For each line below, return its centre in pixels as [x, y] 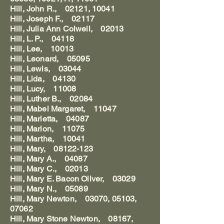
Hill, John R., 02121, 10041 [62, 9]
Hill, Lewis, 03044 [46, 69]
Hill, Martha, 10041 [48, 139]
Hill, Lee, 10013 [42, 49]
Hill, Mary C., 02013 [49, 169]
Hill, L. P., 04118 [42, 39]
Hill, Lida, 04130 [43, 79]
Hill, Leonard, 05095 [50, 59]
